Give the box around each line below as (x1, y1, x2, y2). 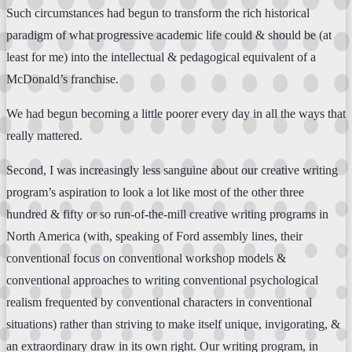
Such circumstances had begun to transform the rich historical (6, 5, 310, 20)
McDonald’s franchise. (6, 71, 119, 86)
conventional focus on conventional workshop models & (6, 251, 286, 265)
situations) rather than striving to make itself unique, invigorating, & (6, 317, 340, 331)
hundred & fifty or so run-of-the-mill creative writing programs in (6, 207, 328, 221)
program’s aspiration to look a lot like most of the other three (6, 185, 304, 199)
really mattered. (6, 128, 82, 142)
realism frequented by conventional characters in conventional (6, 295, 312, 309)
